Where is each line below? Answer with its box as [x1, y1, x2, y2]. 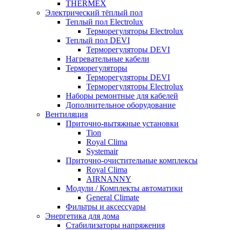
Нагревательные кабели [66, 54, 149, 63]
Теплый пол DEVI [66, 36, 130, 45]
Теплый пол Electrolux [66, 17, 143, 26]
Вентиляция [45, 110, 88, 119]
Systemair [86, 147, 118, 156]
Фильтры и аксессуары [66, 202, 146, 211]
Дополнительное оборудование [66, 101, 176, 109]
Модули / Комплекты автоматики [66, 184, 183, 193]
